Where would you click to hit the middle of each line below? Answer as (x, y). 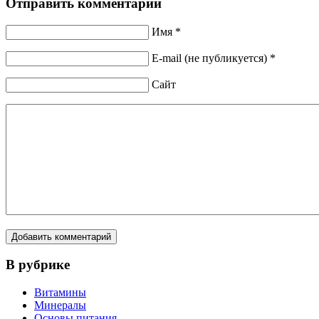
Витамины (60, 293)
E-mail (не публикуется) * (214, 58)
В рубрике (38, 265)
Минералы (60, 305)
